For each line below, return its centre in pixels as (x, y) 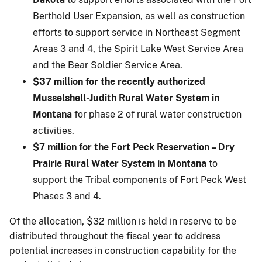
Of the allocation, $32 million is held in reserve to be (123, 221)
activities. (54, 130)
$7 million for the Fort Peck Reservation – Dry (134, 147)
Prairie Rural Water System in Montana (120, 163)
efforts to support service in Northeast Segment (137, 32)
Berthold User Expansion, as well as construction (139, 16)
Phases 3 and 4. (67, 196)
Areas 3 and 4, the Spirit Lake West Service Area (138, 49)
